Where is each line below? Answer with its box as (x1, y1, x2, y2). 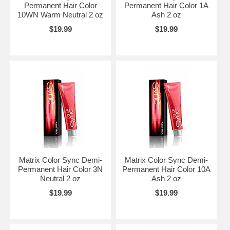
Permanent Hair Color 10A (122, 165, 210, 174)
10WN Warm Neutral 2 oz (17, 10, 104, 19)
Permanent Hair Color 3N (18, 165, 103, 174)
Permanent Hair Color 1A (124, 1, 208, 10)
